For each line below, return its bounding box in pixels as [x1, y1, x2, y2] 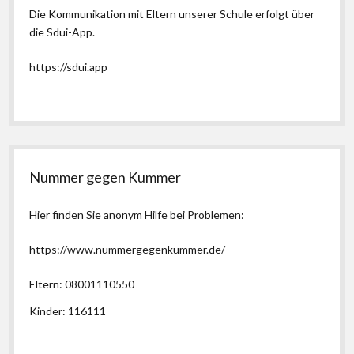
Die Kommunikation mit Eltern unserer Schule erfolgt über [29, 7, 315, 21]
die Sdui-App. [29, 25, 96, 39]
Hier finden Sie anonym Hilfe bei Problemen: [29, 208, 245, 221]
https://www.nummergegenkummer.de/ [29, 243, 226, 256]
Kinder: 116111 [29, 303, 107, 318]
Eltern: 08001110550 [29, 277, 135, 291]
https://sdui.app [29, 60, 108, 73]
